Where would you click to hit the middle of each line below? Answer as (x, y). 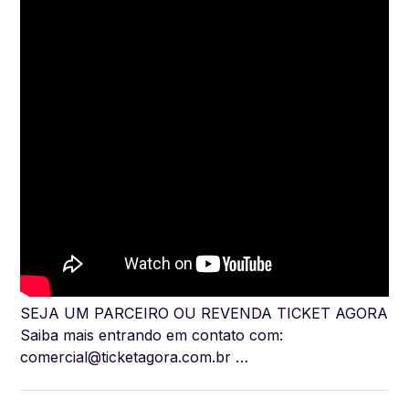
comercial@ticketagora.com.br (126, 357)
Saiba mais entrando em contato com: (152, 335)
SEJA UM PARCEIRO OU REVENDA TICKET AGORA (204, 313)
